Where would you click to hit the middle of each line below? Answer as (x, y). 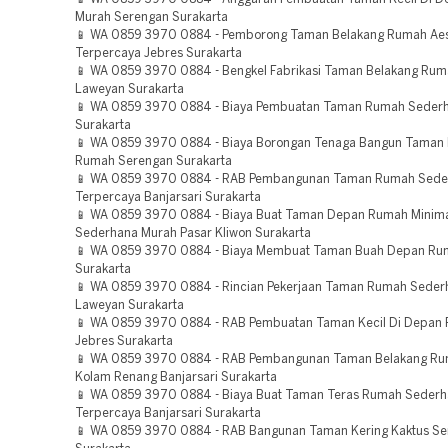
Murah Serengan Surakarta (151, 17)
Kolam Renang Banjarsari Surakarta (176, 377)
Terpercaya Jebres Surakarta (158, 53)
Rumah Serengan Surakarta (153, 161)
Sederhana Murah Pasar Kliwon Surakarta (193, 233)
